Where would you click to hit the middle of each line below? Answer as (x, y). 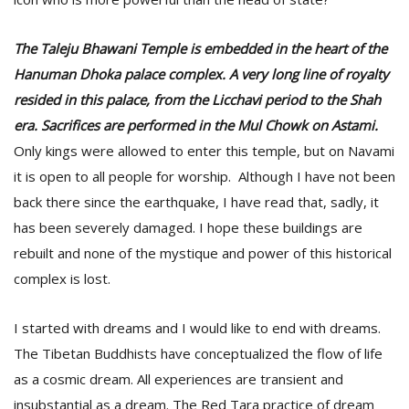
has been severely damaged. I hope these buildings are (188, 227)
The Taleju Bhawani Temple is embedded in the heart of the (200, 48)
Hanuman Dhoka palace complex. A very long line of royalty (201, 74)
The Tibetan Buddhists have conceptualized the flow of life (198, 353)
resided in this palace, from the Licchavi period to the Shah (197, 100)
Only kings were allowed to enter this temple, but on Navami (204, 151)
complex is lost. (62, 278)
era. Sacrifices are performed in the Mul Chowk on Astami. (196, 125)
